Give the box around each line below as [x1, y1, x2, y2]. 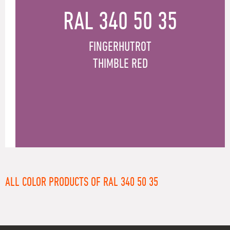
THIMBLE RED [92, 57, 148, 71]
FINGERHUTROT [89, 40, 151, 54]
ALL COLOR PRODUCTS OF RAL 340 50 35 [5, 176, 158, 188]
